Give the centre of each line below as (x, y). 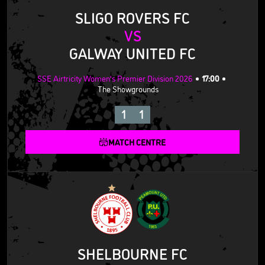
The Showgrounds (128, 89)
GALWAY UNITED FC (132, 53)
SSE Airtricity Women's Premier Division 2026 (115, 78)
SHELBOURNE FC (132, 253)
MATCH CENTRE (137, 142)
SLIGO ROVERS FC (132, 17)
